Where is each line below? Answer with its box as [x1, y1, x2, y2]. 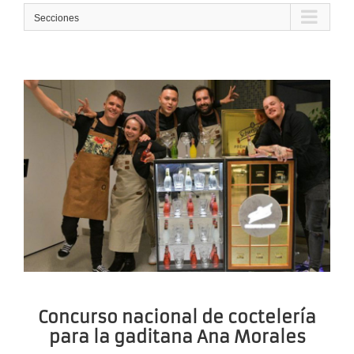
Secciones [34, 13, 79, 24]
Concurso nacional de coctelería [38, 306, 316, 328]
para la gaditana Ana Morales [48, 326, 306, 348]
